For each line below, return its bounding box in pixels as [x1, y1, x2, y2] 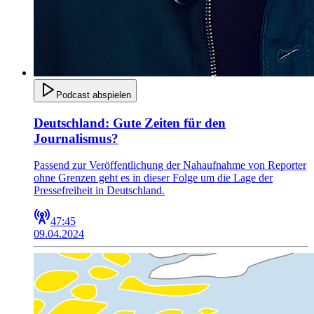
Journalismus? [34, 130, 118, 146]
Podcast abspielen [56, 89, 131, 100]
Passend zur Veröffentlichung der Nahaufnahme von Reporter [34, 159, 306, 172]
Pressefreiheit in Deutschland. [34, 184, 165, 197]
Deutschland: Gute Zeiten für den [34, 115, 226, 130]
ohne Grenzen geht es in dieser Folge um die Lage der [34, 172, 273, 184]
